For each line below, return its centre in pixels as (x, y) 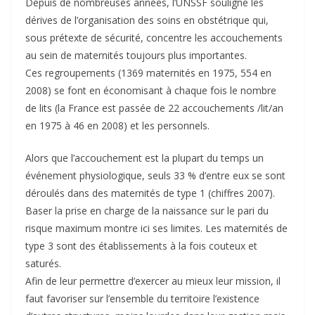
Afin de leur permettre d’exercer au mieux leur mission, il (153, 281)
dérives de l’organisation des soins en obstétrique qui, (147, 20)
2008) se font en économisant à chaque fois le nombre (151, 90)
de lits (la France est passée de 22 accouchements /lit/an (154, 108)
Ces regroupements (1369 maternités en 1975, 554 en (148, 73)
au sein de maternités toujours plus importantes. (136, 55)
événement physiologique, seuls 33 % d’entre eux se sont (155, 175)
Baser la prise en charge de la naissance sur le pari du (147, 211)
